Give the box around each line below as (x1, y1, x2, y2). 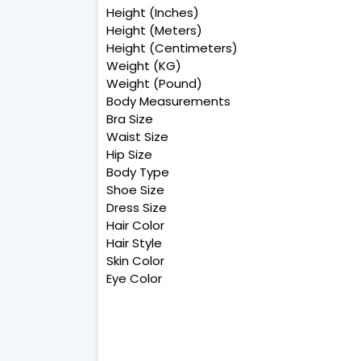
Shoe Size (106, 181, 164, 199)
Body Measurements (106, 93, 230, 110)
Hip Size (106, 146, 152, 164)
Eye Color (106, 270, 162, 288)
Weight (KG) (106, 57, 181, 75)
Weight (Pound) (106, 75, 202, 93)
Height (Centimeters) (106, 39, 238, 57)
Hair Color (106, 217, 164, 234)
